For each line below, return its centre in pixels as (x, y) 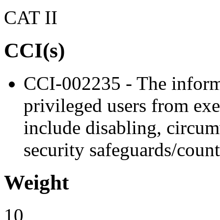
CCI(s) (34, 50)
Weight (36, 182)
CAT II (31, 18)
